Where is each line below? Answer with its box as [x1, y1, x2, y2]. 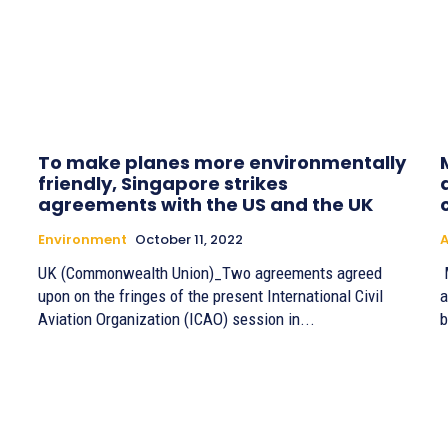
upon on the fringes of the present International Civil [38, 285, 383, 306]
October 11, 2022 [135, 229, 243, 249]
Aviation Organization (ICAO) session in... [38, 308, 315, 329]
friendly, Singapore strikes [38, 170, 288, 196]
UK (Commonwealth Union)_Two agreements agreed [38, 262, 382, 283]
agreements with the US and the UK [38, 191, 373, 217]
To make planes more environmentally [38, 149, 406, 175]
